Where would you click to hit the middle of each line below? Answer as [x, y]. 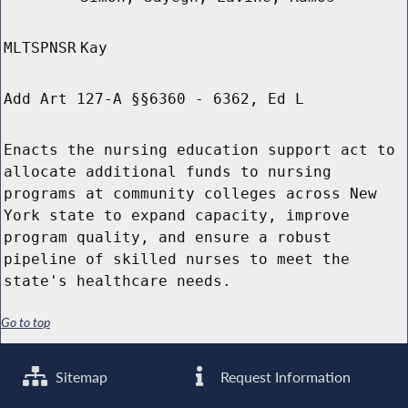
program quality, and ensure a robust [168, 238]
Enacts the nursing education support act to [199, 150]
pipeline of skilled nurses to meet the [177, 260]
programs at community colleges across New [190, 194]
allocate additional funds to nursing [168, 172]
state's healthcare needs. [117, 281]
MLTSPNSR [40, 48]
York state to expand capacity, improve [177, 216]
